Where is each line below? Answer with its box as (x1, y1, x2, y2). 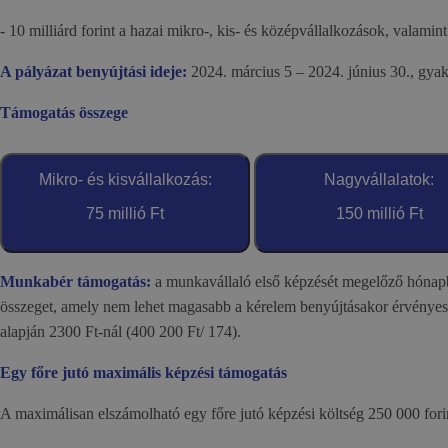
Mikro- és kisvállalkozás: (38, 171, 212, 188)
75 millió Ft (86, 205, 164, 222)
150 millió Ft (335, 205, 423, 222)
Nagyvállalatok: (324, 171, 434, 188)
